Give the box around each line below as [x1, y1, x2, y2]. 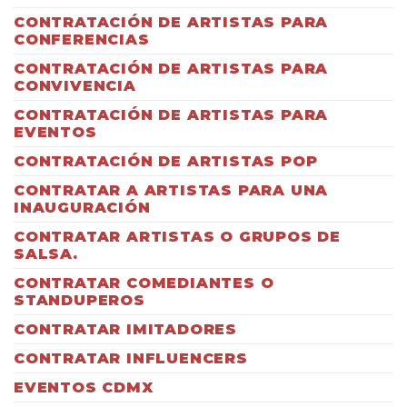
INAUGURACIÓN [14, 199, 151, 217]
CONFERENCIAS [14, 31, 150, 49]
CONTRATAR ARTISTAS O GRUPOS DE [14, 228, 341, 246]
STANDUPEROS [14, 292, 145, 310]
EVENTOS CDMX [14, 379, 154, 397]
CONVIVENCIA [14, 77, 136, 95]
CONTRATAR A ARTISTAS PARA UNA [14, 182, 329, 200]
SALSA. [14, 245, 78, 263]
